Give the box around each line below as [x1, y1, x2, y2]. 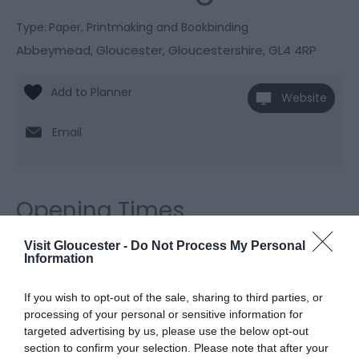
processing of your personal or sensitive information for [24, 308, 303, 321]
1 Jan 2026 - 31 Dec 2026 [71, 280, 223, 300]
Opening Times [16, 195, 184, 227]
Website [281, 90, 327, 107]
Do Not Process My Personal [131, 239, 305, 252]
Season [28, 256, 74, 276]
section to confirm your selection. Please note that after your [24, 341, 329, 354]
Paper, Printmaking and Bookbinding [49, 19, 248, 36]
